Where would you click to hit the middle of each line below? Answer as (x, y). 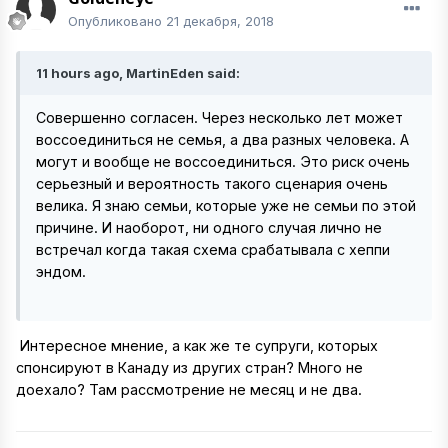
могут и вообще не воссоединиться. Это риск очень (223, 161)
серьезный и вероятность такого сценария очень (212, 183)
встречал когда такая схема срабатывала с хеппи (213, 249)
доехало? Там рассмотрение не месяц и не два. (189, 390)
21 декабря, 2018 (220, 21)
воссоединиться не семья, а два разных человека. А (222, 139)
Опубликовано (117, 21)
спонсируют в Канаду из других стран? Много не (189, 368)
